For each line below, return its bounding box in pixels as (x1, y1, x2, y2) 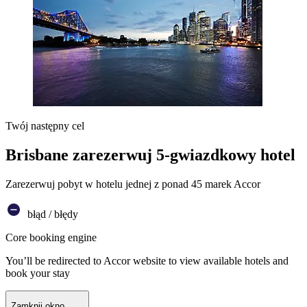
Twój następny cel (5, 120, 84, 132)
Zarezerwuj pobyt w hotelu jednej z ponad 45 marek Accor (5, 178, 260, 191)
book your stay (5, 267, 70, 280)
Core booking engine (5, 232, 97, 244)
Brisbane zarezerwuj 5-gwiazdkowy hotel (5, 146, 295, 164)
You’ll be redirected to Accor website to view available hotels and (5, 255, 288, 267)
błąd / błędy (25, 208, 78, 221)
